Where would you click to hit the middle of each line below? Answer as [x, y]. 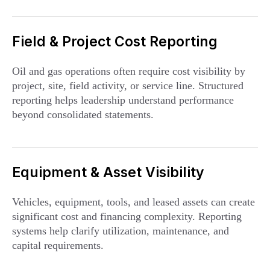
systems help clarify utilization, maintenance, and [121, 231]
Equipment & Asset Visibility [108, 172]
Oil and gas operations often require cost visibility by [129, 71]
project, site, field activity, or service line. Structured [128, 86]
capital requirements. [58, 245]
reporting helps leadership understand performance [123, 100]
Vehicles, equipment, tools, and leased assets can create [133, 202]
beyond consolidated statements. [83, 115]
